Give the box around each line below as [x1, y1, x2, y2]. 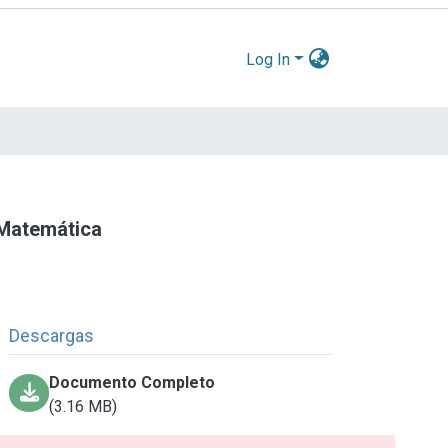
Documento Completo [49, 372, 216, 392]
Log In [246, 49, 291, 69]
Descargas [9, 324, 95, 346]
